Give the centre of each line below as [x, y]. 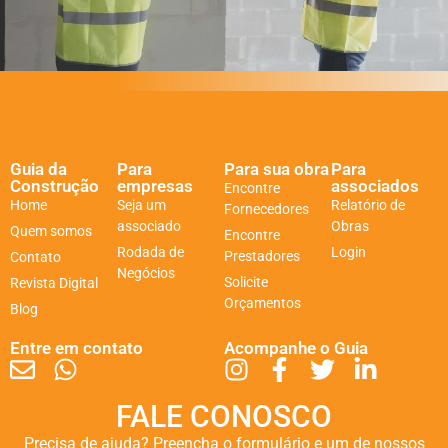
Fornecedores [266, 209]
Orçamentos [262, 303]
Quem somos [51, 231]
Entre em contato [76, 348]
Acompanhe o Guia [296, 348]
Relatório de [368, 205]
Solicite [246, 282]
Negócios [146, 273]
